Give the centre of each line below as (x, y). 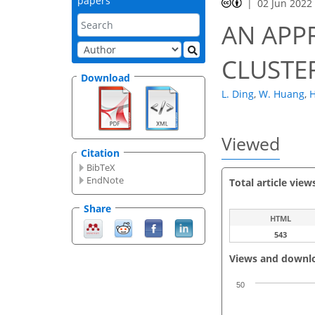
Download (105, 77)
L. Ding (238, 94)
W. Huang (282, 94)
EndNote (105, 180)
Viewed (251, 144)
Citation (100, 153)
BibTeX (101, 168)
